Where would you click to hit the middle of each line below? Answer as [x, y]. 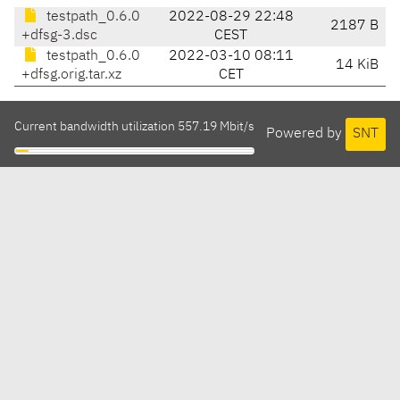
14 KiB [357, 66]
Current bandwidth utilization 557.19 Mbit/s [134, 127]
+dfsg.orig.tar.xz [71, 75]
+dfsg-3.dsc [59, 36]
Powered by [306, 133]
